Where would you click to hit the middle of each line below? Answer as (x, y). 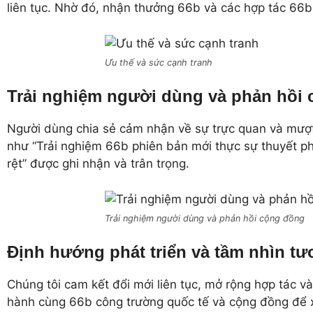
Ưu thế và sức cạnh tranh (159, 62)
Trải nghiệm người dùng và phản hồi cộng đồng (205, 218)
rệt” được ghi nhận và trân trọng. (98, 164)
